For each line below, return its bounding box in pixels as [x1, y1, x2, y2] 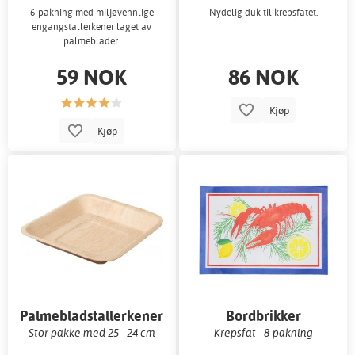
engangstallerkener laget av [32, 21, 152, 33]
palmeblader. [63, 35, 120, 48]
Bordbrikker [225, 306, 301, 325]
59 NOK [56, 63, 128, 91]
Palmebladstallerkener [20, 306, 164, 325]
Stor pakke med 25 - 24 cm [28, 325, 155, 339]
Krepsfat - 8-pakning [213, 325, 313, 339]
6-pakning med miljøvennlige [29, 6, 154, 19]
